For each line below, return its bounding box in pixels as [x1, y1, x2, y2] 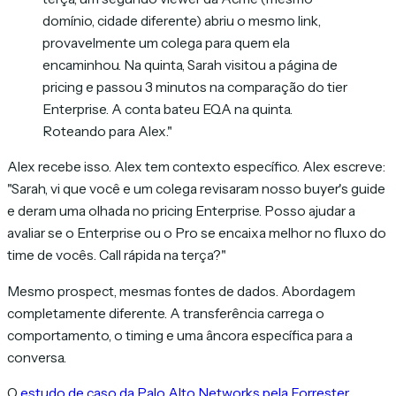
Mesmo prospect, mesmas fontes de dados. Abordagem [7, 282, 355, 300]
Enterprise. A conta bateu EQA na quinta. [42, 100, 293, 118]
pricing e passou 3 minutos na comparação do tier [42, 78, 347, 95]
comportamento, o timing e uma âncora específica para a [7, 326, 353, 344]
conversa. [7, 348, 66, 366]
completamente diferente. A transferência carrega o [7, 304, 324, 322]
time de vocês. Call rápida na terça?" [7, 247, 226, 264]
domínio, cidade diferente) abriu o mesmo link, [42, 11, 321, 29]
